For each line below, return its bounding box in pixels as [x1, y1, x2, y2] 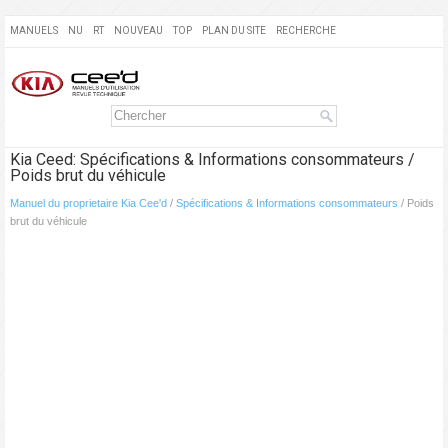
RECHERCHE [276, 25, 336, 36]
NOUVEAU [114, 25, 163, 36]
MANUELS [10, 25, 58, 36]
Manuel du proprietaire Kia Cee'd [10, 197, 167, 210]
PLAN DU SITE [202, 25, 266, 36]
